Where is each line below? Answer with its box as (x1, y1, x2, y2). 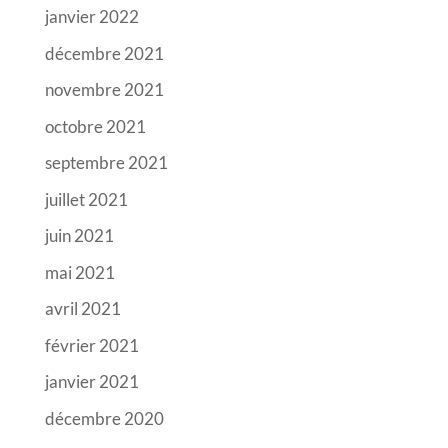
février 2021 (44, 334, 139, 356)
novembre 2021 (44, 79, 164, 101)
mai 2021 (44, 261, 115, 283)
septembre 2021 (44, 152, 168, 174)
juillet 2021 (44, 188, 128, 210)
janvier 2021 (44, 371, 139, 393)
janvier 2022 (44, 6, 139, 28)
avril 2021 (44, 298, 121, 320)
